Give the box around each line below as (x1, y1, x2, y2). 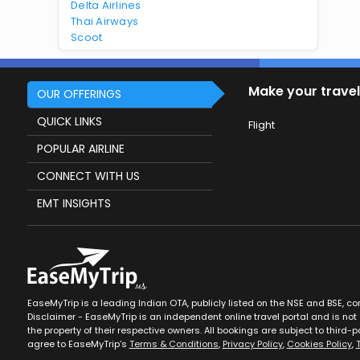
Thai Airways (71, 14, 139, 29)
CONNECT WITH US (36, 168, 140, 184)
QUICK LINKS (36, 113, 102, 129)
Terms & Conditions (129, 337, 219, 351)
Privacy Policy (222, 337, 283, 351)
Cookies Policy (286, 337, 352, 351)
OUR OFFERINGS (36, 86, 121, 102)
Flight (247, 117, 275, 133)
